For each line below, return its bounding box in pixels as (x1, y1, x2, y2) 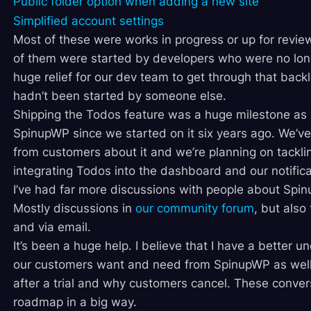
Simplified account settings (12, 14, 164, 28)
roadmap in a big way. (12, 295, 137, 310)
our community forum (135, 201, 254, 216)
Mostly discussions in (12, 201, 135, 216)
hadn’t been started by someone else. (12, 89, 226, 103)
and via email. (12, 220, 91, 235)
